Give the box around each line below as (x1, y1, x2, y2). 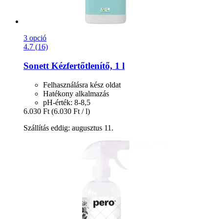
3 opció (23, 34, 46, 43)
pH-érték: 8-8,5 (43, 98, 90, 107)
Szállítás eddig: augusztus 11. (23, 123, 113, 132)
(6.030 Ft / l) (51, 107, 90, 115)
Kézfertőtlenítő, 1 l (49, 60, 125, 71)
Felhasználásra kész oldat (43, 80, 121, 89)
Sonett (23, 60, 49, 71)
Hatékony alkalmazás (43, 89, 109, 98)
